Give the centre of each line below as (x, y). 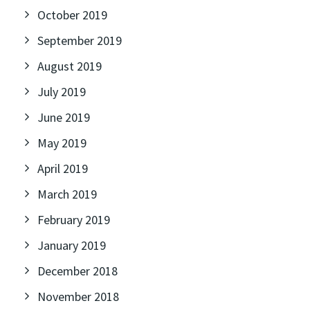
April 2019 (63, 168)
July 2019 (62, 92)
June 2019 (64, 117)
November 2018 (78, 297)
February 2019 (74, 220)
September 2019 (80, 40)
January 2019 (72, 245)
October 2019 (72, 15)
